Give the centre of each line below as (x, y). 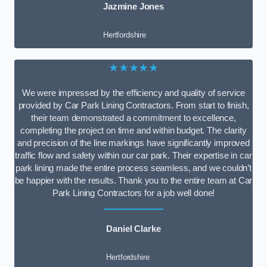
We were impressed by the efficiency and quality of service (133, 93)
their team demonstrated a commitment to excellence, (133, 118)
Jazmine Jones (133, 6)
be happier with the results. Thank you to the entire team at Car (133, 181)
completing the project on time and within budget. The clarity (133, 131)
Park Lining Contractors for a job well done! (133, 193)
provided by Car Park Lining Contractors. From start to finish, (133, 106)
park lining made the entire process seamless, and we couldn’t (133, 168)
